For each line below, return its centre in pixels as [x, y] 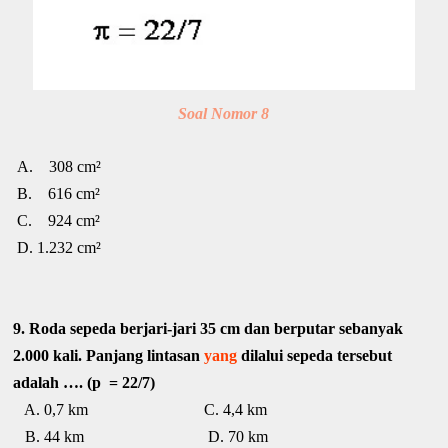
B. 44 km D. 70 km [141, 437]
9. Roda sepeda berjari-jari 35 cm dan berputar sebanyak [208, 329]
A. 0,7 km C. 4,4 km [140, 410]
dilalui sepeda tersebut [315, 356]
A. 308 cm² [57, 167]
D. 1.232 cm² [57, 248]
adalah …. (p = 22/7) [84, 383]
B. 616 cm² [57, 194]
